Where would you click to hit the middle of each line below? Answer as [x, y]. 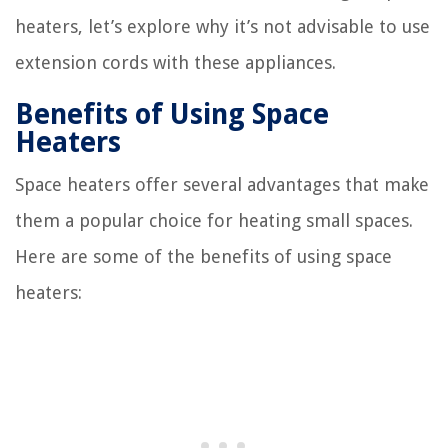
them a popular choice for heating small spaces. [214, 220]
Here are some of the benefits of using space [203, 256]
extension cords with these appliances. [175, 62]
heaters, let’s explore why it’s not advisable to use [222, 26]
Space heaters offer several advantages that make [222, 184]
